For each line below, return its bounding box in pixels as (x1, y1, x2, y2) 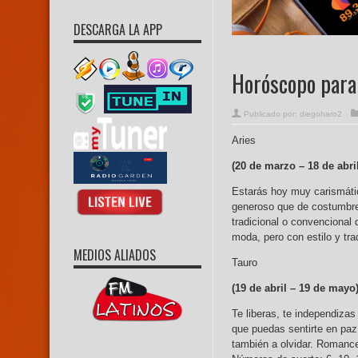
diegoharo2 (300, 109, 342, 119)
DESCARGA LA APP (74, 20, 162, 39)
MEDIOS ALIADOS (74, 245, 156, 265)
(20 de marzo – (232, 160, 308, 173)
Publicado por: (244, 109, 300, 119)
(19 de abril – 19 (232, 282, 310, 295)
